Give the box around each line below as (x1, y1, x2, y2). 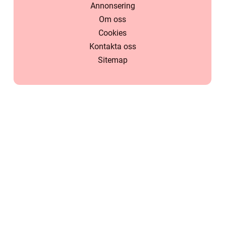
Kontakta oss (89, 42, 136, 52)
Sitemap (97, 55, 128, 65)
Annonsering (90, 1, 135, 11)
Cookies (98, 28, 127, 38)
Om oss (99, 15, 126, 25)
